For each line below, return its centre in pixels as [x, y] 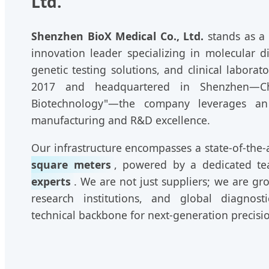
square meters [71, 164]
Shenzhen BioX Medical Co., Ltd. [118, 36]
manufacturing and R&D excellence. [121, 120]
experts [51, 181]
